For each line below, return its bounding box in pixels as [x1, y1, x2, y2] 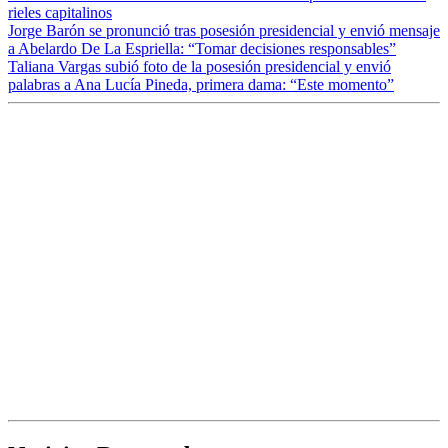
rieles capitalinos [8, 4, 112, 22]
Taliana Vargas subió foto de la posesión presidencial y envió [8, 58, 391, 76]
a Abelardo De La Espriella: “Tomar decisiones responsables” [8, 40, 396, 58]
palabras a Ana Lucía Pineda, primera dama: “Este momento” [8, 76, 394, 94]
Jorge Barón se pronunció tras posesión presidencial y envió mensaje [8, 22, 440, 40]
